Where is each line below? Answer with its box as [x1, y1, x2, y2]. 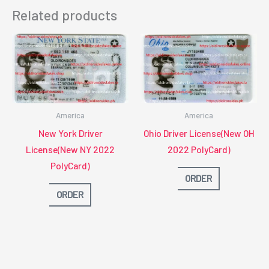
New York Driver [38, 127, 103, 139]
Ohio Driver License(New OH [143, 127, 255, 139]
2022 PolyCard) [167, 144, 231, 156]
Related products [12, 7, 117, 24]
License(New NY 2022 [26, 144, 115, 156]
